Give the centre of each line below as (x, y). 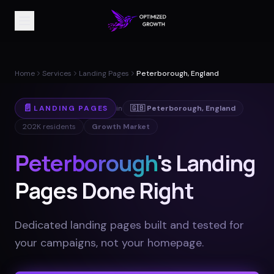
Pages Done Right (104, 191)
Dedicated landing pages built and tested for (129, 225)
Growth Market (121, 127)
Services (57, 73)
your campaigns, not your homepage (108, 243)
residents (58, 127)
